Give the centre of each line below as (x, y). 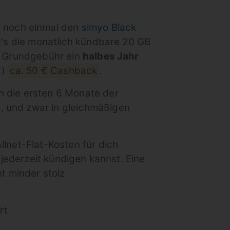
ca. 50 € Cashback (53, 71)
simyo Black (109, 27)
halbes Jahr (111, 56)
